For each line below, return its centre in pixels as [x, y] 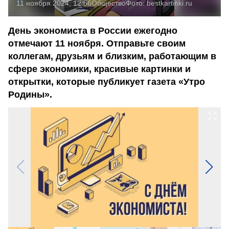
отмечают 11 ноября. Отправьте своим [97, 43]
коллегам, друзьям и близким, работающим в [112, 56]
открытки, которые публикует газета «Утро [107, 82]
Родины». [30, 95]
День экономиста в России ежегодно [93, 31]
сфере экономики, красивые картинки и [99, 69]
